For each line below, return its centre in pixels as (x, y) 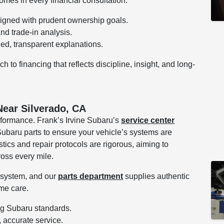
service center (148, 120)
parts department (91, 176)
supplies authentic (156, 176)
